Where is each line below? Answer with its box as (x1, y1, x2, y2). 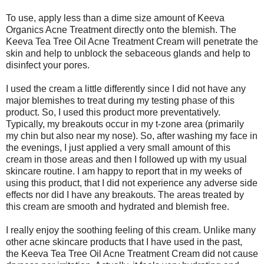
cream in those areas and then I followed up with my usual (6, 154, 247, 165)
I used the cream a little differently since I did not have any (6, 84, 246, 94)
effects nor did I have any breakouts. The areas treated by (6, 190, 244, 200)
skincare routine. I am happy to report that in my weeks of (6, 166, 242, 177)
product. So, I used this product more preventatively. (6, 107, 220, 118)
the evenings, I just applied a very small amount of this (6, 143, 230, 153)
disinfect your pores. (6, 60, 90, 71)
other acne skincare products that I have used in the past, (6, 237, 242, 247)
